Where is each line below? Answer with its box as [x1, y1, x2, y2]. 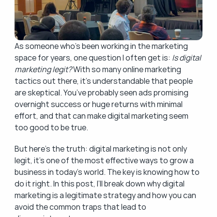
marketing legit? [15, 64, 72, 75]
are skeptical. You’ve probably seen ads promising [15, 87, 188, 98]
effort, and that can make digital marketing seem [15, 110, 188, 121]
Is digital [172, 52, 201, 63]
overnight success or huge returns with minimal [15, 99, 183, 109]
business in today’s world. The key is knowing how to [15, 167, 200, 177]
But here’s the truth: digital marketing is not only [15, 143, 187, 154]
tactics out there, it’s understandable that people [15, 76, 193, 86]
